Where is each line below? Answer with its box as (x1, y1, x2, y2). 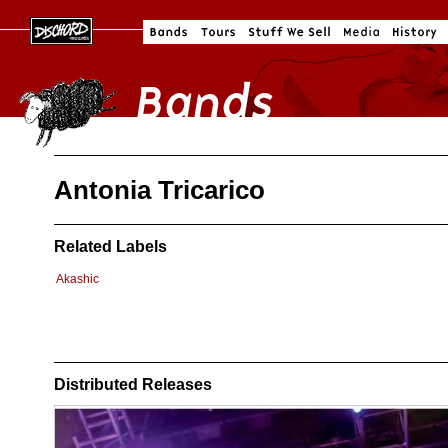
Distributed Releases (54, 375, 212, 393)
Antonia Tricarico (54, 174, 265, 205)
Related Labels (54, 237, 167, 255)
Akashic (56, 271, 99, 286)
